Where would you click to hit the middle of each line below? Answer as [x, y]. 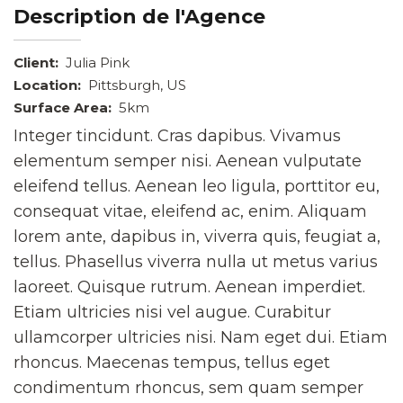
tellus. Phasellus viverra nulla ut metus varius [196, 262]
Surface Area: [63, 108]
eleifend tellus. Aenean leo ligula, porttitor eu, [197, 187]
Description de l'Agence [139, 17]
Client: [36, 63]
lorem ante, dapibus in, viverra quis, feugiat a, [197, 237]
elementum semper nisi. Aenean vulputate [188, 161]
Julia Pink [96, 63]
